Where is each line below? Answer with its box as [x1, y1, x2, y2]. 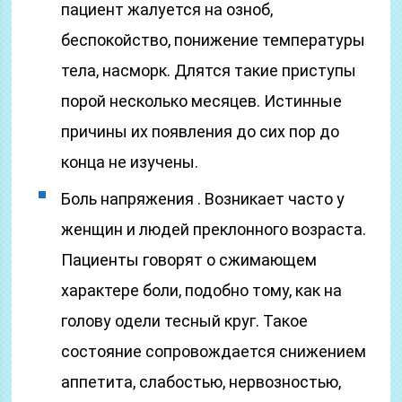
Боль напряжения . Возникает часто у [61, 189, 345, 208]
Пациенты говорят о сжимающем [61, 250, 318, 269]
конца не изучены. [61, 153, 199, 171]
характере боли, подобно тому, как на [61, 281, 343, 300]
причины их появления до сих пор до [61, 122, 340, 141]
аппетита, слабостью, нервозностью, [61, 372, 342, 391]
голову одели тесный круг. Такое [61, 311, 309, 330]
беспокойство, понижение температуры [61, 31, 366, 49]
